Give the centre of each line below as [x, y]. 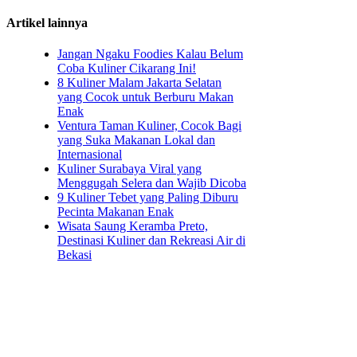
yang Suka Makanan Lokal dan [136, 140]
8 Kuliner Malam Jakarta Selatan [139, 83]
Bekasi [75, 255]
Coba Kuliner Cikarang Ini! [127, 69]
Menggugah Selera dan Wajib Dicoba [152, 183]
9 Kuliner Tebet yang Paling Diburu [148, 198]
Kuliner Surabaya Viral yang [129, 169]
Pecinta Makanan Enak [116, 212]
